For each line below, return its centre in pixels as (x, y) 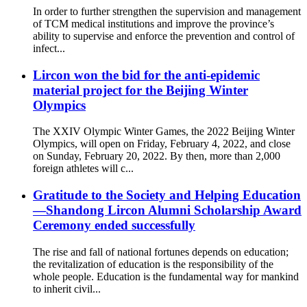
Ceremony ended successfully (114, 225)
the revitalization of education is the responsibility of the (153, 264)
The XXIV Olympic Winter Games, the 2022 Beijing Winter (164, 132)
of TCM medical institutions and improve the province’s (153, 24)
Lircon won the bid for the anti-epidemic (146, 75)
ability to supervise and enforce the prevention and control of (164, 36)
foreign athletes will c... (83, 169)
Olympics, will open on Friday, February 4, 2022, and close (162, 144)
